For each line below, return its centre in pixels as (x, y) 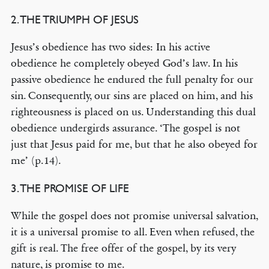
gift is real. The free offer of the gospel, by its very (123, 248)
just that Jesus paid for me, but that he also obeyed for (134, 144)
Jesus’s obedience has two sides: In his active (110, 47)
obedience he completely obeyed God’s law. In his (124, 63)
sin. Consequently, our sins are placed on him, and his (131, 95)
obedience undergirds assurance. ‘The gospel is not (125, 128)
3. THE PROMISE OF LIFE (70, 188)
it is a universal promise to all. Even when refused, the (132, 232)
